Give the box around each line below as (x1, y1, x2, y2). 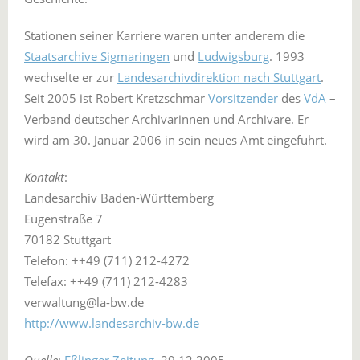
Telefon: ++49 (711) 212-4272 (24, 252, 193, 268)
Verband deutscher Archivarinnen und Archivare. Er (24, 111, 309, 127)
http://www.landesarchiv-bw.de (24, 315, 199, 331)
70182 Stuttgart (24, 231, 114, 247)
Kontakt (24, 169, 64, 185)
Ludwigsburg (198, 48, 269, 64)
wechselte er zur (24, 69, 117, 85)
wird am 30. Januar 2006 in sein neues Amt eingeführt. (24, 132, 330, 148)
